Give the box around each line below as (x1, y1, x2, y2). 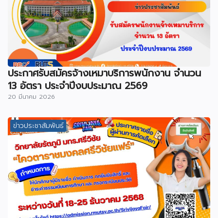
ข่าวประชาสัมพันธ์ (13, 120, 64, 131)
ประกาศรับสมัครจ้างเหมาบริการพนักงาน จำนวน (8, 66, 201, 81)
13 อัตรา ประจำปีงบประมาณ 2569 (8, 78, 147, 93)
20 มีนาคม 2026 (8, 92, 55, 102)
